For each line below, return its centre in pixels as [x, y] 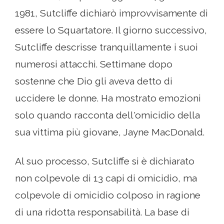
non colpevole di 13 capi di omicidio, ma [106, 178]
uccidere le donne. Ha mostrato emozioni [108, 98]
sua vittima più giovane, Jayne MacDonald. [110, 132]
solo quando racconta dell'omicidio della [107, 115]
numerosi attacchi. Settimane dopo [94, 64]
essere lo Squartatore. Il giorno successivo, [111, 30]
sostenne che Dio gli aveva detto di [94, 81]
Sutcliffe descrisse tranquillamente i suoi [106, 47]
